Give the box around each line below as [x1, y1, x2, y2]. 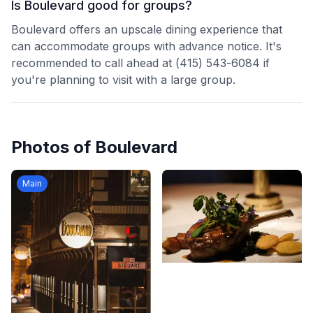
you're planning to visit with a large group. [11, 73, 235, 87]
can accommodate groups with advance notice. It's [11, 39, 282, 53]
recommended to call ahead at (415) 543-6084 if [11, 56, 270, 70]
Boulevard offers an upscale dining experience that [11, 22, 282, 36]
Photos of [11, 137, 95, 157]
